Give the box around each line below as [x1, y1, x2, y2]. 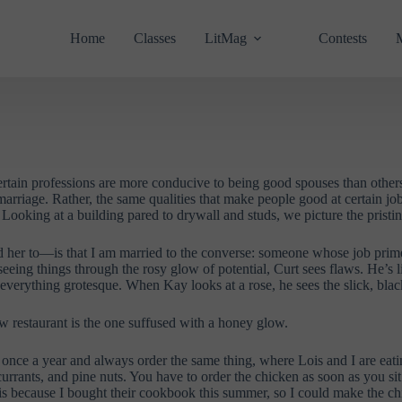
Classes [133, 31, 176, 46]
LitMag [204, 31, 247, 46]
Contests [318, 31, 367, 46]
